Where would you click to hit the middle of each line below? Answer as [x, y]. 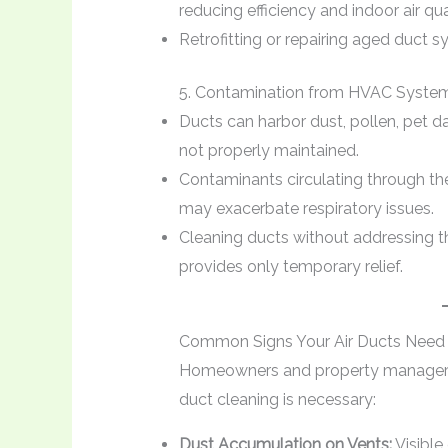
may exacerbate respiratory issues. [306, 208]
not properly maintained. [268, 150]
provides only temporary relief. [290, 266]
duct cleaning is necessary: [277, 399]
